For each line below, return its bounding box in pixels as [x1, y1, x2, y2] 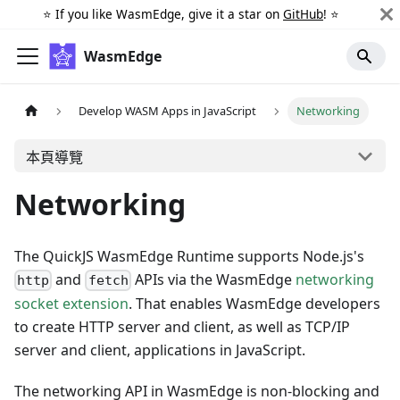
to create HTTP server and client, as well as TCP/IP [14, 317, 350, 337]
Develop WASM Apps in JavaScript [79, 103, 257, 120]
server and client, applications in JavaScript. [14, 340, 305, 361]
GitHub [283, 5, 323, 22]
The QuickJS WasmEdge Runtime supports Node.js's [14, 246, 364, 266]
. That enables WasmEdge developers [129, 294, 380, 314]
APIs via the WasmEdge [130, 270, 296, 289]
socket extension [14, 294, 129, 314]
